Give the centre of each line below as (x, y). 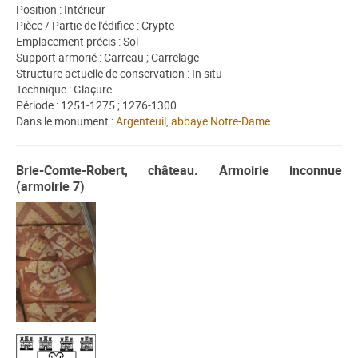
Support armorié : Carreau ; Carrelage (107, 58)
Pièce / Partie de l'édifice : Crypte (95, 26)
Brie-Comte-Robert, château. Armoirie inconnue (179, 171)
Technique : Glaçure (64, 89)
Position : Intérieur (61, 10)
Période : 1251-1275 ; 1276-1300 (96, 105)
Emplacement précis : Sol (77, 42)
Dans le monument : (66, 121)
